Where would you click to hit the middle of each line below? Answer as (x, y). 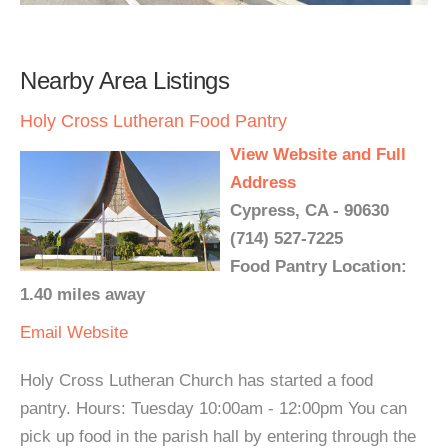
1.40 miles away (82, 294)
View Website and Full (318, 154)
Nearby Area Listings (124, 80)
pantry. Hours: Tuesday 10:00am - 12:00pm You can (213, 408)
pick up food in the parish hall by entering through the (218, 436)
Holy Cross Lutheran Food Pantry (153, 121)
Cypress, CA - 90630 (309, 210)
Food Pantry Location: (318, 266)
